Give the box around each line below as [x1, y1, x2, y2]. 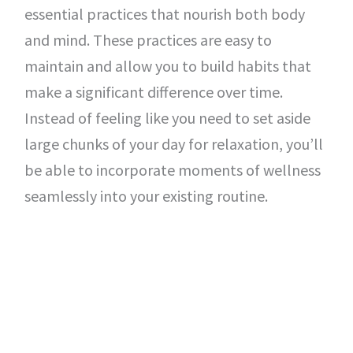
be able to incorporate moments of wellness [24, 160, 321, 180]
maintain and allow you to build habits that [24, 56, 311, 76]
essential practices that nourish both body [24, 4, 305, 24]
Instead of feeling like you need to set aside [24, 108, 310, 128]
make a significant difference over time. [24, 82, 283, 102]
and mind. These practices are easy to [24, 30, 272, 50]
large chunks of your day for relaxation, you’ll [24, 134, 323, 154]
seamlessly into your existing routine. [24, 186, 268, 206]
